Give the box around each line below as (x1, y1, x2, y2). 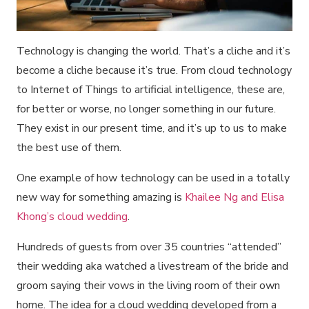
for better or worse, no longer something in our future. (17, 101, 276, 117)
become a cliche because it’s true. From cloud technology (17, 62, 292, 78)
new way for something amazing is (17, 189, 185, 205)
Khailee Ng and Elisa (185, 189, 284, 205)
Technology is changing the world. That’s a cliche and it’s (17, 43, 290, 59)
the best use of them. (17, 139, 121, 155)
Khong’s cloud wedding (17, 208, 128, 224)
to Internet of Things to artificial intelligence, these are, (17, 81, 285, 97)
